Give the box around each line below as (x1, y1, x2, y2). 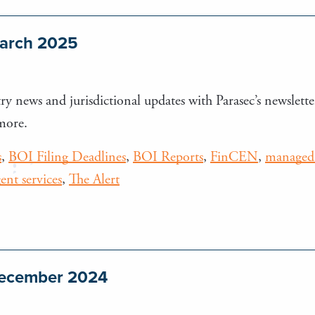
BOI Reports (133, 148, 203, 166)
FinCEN (210, 148, 258, 166)
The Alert (69, 170, 120, 188)
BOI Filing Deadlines (8, 148, 126, 166)
